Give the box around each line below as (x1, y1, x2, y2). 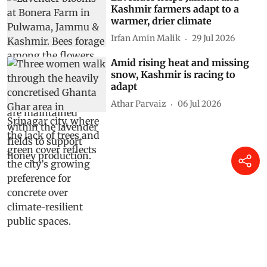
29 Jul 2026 (192, 33, 235, 44)
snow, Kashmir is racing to (111, 68, 236, 80)
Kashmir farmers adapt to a (111, 2, 240, 15)
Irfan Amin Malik (111, 33, 181, 44)
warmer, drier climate (111, 14, 212, 27)
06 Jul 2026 (178, 98, 222, 110)
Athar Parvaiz (111, 98, 167, 110)
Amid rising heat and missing (111, 56, 250, 69)
